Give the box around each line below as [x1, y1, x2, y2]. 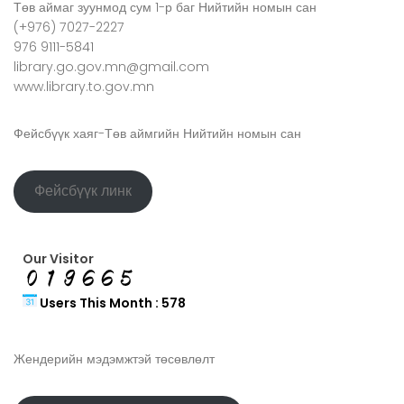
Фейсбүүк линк [34, 180, 133, 202]
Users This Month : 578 [37, 293, 186, 312]
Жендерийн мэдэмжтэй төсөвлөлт [14, 349, 215, 368]
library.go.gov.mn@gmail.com [14, 57, 209, 76]
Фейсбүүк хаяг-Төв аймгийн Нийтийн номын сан [14, 124, 301, 142]
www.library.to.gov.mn [14, 77, 154, 96]
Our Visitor [23, 249, 94, 268]
